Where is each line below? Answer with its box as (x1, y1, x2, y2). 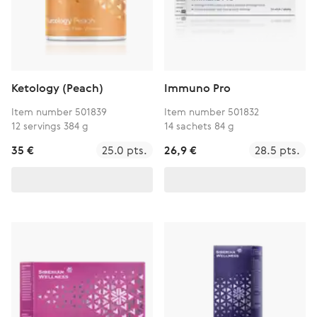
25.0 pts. (102, 142, 147, 158)
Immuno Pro (164, 80, 231, 96)
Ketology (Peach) (11, 80, 103, 96)
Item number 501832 (164, 105, 259, 118)
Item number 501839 (11, 105, 107, 118)
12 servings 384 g (11, 119, 88, 132)
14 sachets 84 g (164, 119, 234, 132)
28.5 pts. (255, 142, 300, 158)
